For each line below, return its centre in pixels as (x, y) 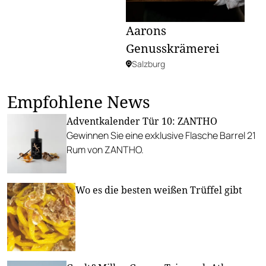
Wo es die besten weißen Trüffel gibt (159, 190)
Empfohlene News (79, 101)
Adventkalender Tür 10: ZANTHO (142, 121)
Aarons (146, 30)
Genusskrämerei (172, 48)
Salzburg (148, 64)
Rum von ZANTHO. (105, 149)
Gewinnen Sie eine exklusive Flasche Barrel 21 (161, 135)
